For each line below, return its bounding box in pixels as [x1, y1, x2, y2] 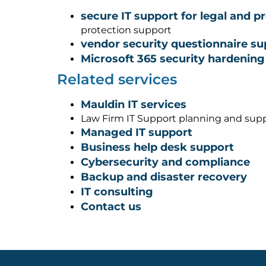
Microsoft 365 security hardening [81, 52, 265, 65]
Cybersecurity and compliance [81, 155, 250, 169]
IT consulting [81, 185, 153, 198]
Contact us [81, 199, 141, 213]
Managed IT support [81, 125, 192, 139]
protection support [81, 24, 172, 36]
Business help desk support [81, 140, 234, 154]
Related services [57, 70, 177, 88]
